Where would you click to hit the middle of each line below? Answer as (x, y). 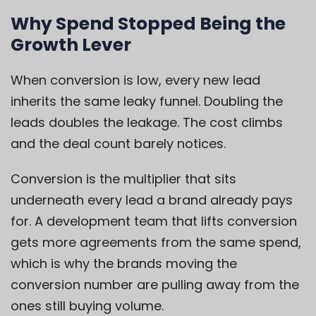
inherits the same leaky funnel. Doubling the (147, 102)
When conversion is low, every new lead (135, 80)
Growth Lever (71, 45)
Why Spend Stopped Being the (148, 24)
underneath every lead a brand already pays (152, 200)
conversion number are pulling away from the (155, 285)
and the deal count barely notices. (118, 144)
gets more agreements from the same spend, (156, 243)
